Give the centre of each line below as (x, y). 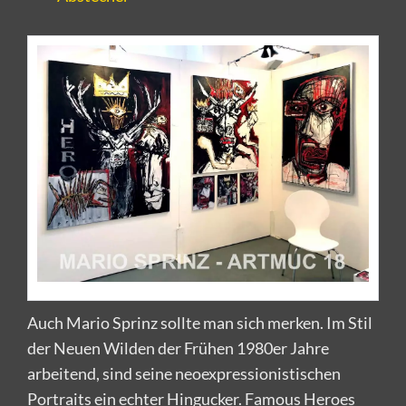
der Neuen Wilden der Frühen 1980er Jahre (178, 348)
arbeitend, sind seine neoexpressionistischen (184, 373)
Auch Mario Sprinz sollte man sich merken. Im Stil (200, 322)
